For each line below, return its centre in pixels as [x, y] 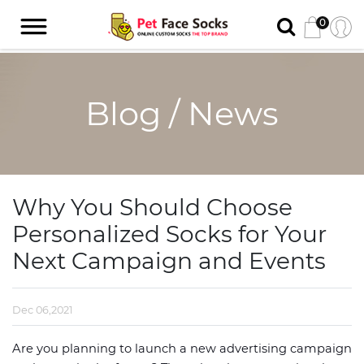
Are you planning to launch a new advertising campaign [182, 349]
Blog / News [182, 113]
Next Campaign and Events [169, 261]
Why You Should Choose [152, 207]
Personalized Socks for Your [169, 234]
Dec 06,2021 [43, 310]
